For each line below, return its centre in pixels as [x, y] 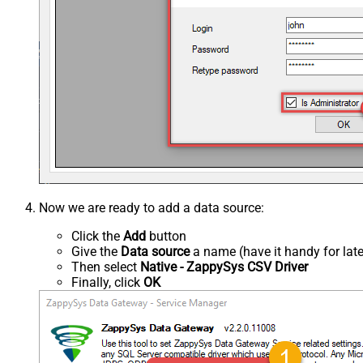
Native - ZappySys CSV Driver [224, 267]
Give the [96, 252]
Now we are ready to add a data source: [152, 208]
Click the [97, 237]
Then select [106, 267]
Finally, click [107, 283]
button [166, 237]
